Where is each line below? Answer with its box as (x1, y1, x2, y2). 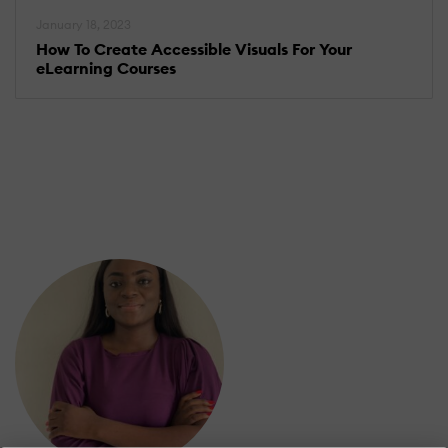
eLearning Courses (36, 57, 176, 78)
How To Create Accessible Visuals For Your (36, 38, 352, 59)
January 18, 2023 (36, 16, 131, 32)
